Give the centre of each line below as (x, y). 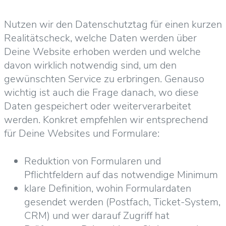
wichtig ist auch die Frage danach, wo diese (101, 92)
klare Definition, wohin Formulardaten (108, 188)
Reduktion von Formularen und (93, 161)
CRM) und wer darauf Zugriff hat (97, 215)
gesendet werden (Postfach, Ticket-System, (122, 202)
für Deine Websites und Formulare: (82, 133)
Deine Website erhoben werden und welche (102, 51)
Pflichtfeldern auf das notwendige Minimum (121, 175)
